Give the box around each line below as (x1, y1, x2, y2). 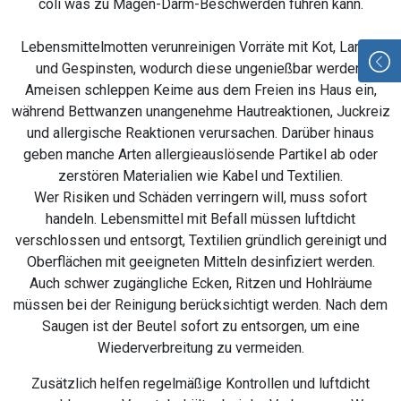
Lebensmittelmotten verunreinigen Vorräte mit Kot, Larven (20, 38, 381, 56)
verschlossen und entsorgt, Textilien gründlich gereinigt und (14, 232, 387, 250)
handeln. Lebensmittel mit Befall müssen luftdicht (46, 210, 355, 228)
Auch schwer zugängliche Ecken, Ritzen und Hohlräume (29, 275, 372, 293)
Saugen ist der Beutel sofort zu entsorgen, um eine (41, 318, 360, 336)
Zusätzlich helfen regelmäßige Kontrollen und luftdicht (31, 375, 370, 393)
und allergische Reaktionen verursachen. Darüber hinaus (27, 124, 374, 142)
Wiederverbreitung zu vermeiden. (97, 339, 304, 357)
